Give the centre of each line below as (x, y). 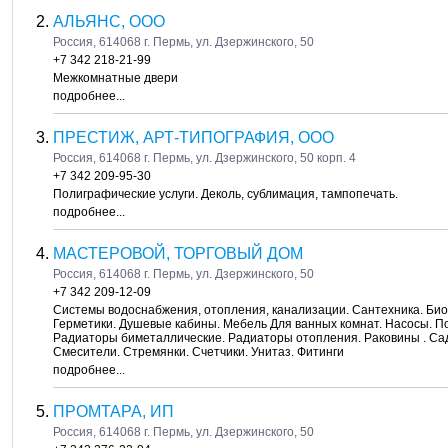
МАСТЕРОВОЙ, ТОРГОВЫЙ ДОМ (178, 253)
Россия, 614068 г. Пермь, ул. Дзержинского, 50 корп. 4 (204, 158)
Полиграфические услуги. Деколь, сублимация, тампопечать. (225, 194)
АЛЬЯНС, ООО (109, 21)
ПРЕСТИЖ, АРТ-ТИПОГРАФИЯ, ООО (193, 137)
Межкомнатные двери (115, 78)
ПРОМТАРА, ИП (113, 411)
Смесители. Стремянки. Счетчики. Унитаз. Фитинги (198, 352)
